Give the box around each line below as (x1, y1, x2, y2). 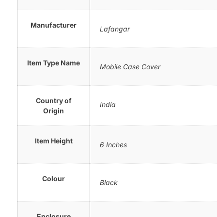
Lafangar (100, 24, 130, 33)
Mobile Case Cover (100, 62, 160, 71)
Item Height (34, 136, 73, 145)
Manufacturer (31, 20, 77, 29)
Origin (43, 106, 64, 115)
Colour (42, 174, 65, 183)
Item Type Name (27, 58, 80, 67)
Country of (35, 96, 72, 105)
